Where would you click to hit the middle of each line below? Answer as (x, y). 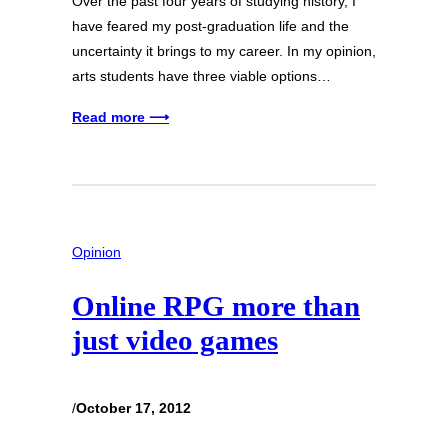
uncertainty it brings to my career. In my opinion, (224, 50)
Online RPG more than (216, 306)
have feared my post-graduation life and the (210, 25)
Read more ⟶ (120, 116)
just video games (175, 340)
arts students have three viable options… (201, 75)
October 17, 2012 (133, 407)
